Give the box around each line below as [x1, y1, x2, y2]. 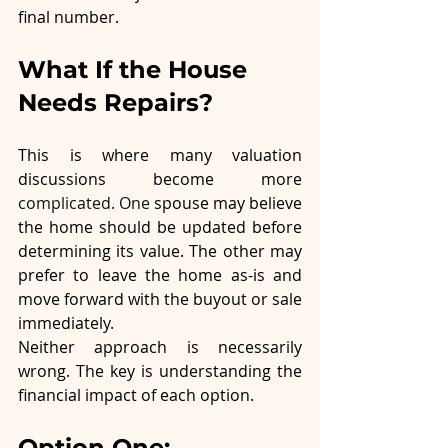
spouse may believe [154, 192, 302, 215]
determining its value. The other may [18, 240, 302, 263]
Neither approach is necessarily [18, 336, 302, 359]
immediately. [18, 312, 114, 335]
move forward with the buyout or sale [18, 288, 302, 311]
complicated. [18, 192, 115, 215]
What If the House [18, 55, 254, 85]
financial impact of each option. [18, 384, 254, 407]
